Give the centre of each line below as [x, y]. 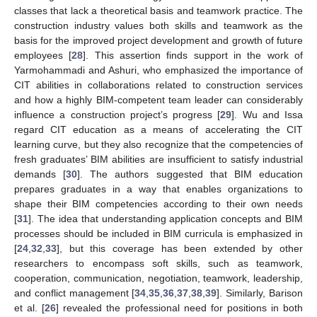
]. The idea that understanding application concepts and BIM [166, 219]
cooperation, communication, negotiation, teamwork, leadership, [158, 278]
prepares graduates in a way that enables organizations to [158, 189]
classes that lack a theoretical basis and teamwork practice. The [158, 11]
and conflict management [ [75, 293]
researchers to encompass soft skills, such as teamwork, [158, 263]
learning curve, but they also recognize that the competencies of [158, 144]
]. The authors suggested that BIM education [190, 174]
